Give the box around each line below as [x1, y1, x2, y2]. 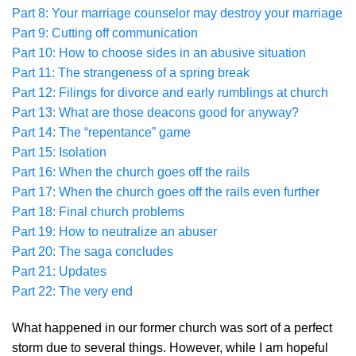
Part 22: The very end [12, 284, 133, 298]
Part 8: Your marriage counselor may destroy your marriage [12, 6, 342, 20]
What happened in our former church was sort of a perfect [12, 320, 332, 335]
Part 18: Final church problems [12, 205, 184, 219]
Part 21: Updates [12, 265, 106, 278]
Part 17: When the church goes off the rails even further [12, 185, 319, 199]
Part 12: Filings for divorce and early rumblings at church [12, 86, 328, 99]
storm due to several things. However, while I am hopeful [12, 340, 328, 354]
